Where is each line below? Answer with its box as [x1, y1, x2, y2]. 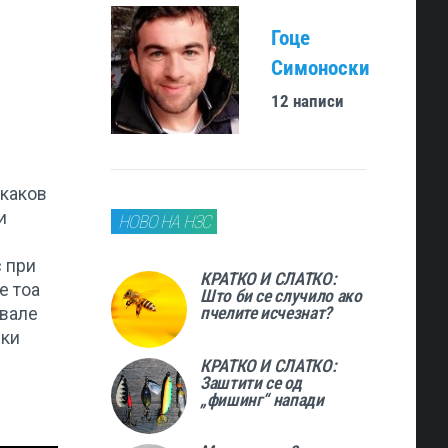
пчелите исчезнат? [199, 303, 332, 324]
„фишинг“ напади [199, 389, 324, 410]
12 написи [270, 91, 344, 112]
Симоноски [270, 55, 370, 81]
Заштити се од [199, 372, 302, 393]
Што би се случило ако [199, 286, 362, 307]
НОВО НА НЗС [117, 211, 210, 233]
